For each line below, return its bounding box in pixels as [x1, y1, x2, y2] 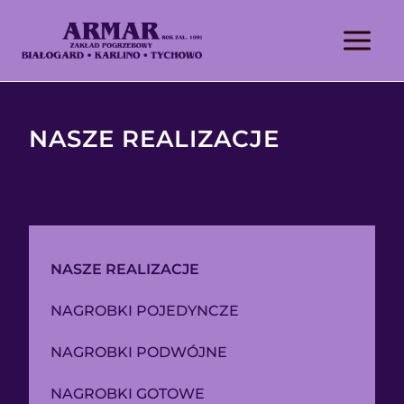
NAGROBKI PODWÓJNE [50, 344, 227, 361]
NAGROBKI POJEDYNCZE [50, 302, 239, 319]
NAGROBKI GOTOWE [50, 385, 205, 402]
